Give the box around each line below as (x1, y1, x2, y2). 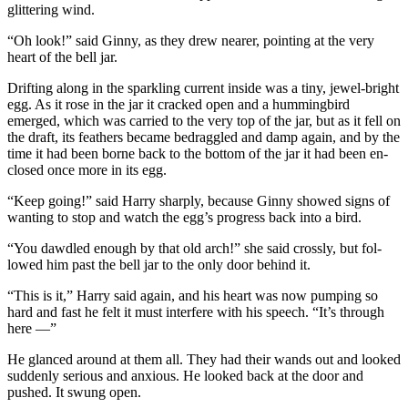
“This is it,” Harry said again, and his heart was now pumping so (7, 287, 378, 303)
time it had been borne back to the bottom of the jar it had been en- (7, 145, 388, 161)
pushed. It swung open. (7, 383, 141, 400)
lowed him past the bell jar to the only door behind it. (7, 256, 311, 272)
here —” (7, 320, 56, 336)
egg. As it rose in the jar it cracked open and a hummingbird (7, 96, 350, 112)
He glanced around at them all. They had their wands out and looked (7, 351, 401, 367)
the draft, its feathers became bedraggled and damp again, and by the (7, 128, 400, 145)
